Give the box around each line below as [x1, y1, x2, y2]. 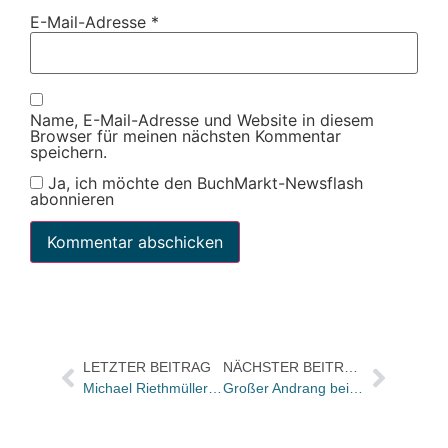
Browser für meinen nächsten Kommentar [30, 126, 341, 147]
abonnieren [30, 188, 114, 209]
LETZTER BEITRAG [82, 359, 211, 376]
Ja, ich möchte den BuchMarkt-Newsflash [43, 172, 363, 193]
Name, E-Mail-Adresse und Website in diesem [30, 110, 374, 131]
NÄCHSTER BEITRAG [344, 359, 359, 376]
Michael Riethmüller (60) [207, 380, 222, 397]
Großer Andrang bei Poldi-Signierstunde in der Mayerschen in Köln [349, 380, 364, 397]
